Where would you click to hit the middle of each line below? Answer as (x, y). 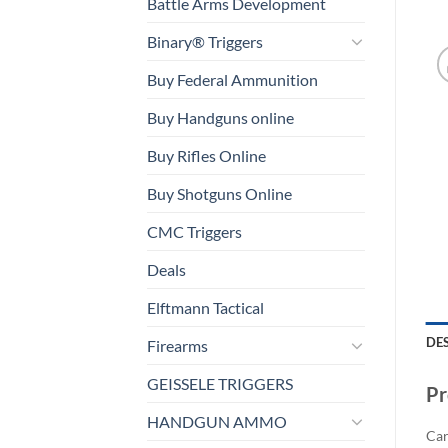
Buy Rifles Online (206, 155)
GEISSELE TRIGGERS (220, 383)
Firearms (177, 345)
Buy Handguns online (220, 117)
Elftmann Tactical (205, 307)
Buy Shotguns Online (219, 193)
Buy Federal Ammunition (232, 79)
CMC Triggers (194, 231)
